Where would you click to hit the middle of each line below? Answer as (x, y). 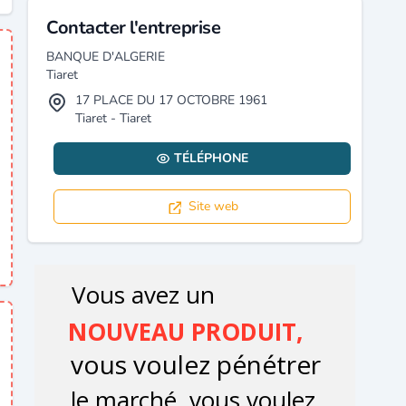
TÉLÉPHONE (212, 158)
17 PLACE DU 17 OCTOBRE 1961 (172, 100)
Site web (213, 206)
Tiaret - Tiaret (114, 118)
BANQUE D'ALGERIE (106, 57)
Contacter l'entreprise (134, 28)
